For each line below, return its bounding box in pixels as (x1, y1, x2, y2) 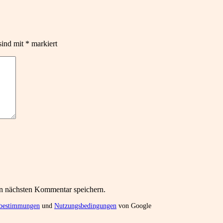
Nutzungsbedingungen (54, 202, 116, 210)
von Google (116, 202, 151, 210)
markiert (29, 39, 57, 48)
